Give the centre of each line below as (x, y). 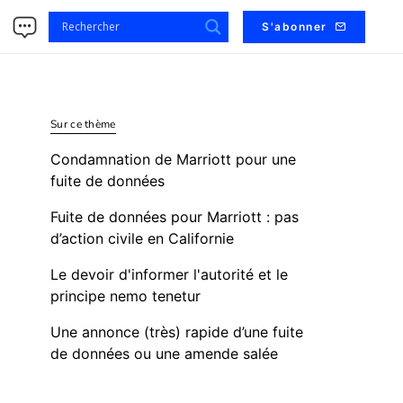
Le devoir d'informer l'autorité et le (169, 274)
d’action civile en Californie (142, 238)
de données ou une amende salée (164, 354)
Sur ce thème (83, 124)
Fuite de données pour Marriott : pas (175, 217)
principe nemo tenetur (125, 296)
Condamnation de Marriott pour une (173, 159)
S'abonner (295, 26)
